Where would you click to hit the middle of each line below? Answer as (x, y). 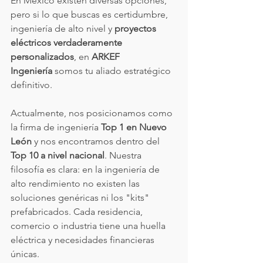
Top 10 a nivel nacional (58, 155)
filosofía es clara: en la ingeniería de (86, 169)
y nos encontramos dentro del (97, 141)
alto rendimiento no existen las (76, 183)
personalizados (42, 57)
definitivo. (31, 85)
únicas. (25, 254)
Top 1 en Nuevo (135, 127)
